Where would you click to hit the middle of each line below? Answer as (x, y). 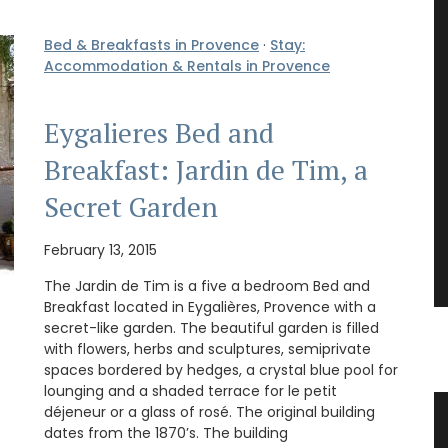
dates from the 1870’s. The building (166, 433)
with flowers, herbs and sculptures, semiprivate (207, 349)
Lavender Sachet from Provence (254, 421)
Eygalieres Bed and (159, 133)
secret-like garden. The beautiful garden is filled (211, 328)
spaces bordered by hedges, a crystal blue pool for (221, 370)
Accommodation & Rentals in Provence (187, 65)
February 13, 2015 (100, 250)
